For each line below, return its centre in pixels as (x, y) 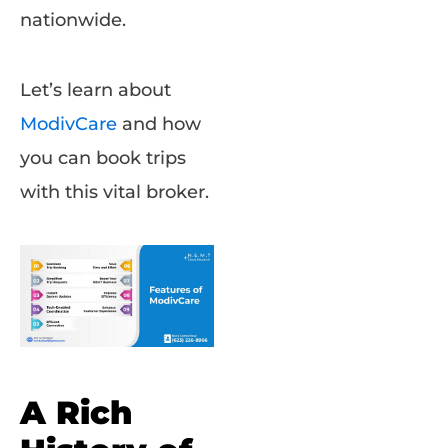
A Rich (76, 412)
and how (159, 124)
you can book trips (103, 158)
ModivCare (68, 124)
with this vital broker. (114, 192)
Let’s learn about (95, 90)
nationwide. (73, 20)
